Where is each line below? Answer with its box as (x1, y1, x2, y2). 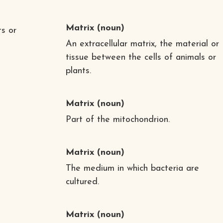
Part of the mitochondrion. (65, 114, 170, 124)
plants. (65, 66, 91, 76)
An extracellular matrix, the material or (65, 39, 219, 49)
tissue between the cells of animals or (65, 52, 216, 62)
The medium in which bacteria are (65, 163, 199, 173)
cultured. (65, 177, 99, 187)
